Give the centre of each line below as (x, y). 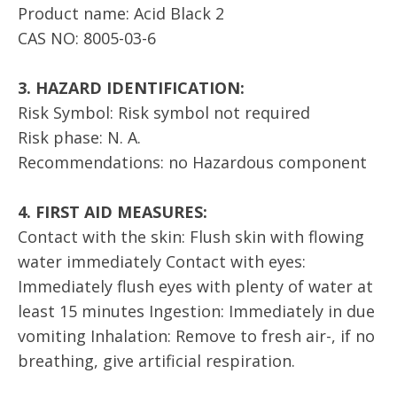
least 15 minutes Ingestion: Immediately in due (196, 311)
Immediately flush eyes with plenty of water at (195, 286)
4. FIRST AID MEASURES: (113, 211)
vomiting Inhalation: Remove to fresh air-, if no (196, 335)
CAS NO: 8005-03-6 (87, 38)
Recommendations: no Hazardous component (192, 162)
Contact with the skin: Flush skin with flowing (191, 236)
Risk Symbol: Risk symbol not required (164, 112)
